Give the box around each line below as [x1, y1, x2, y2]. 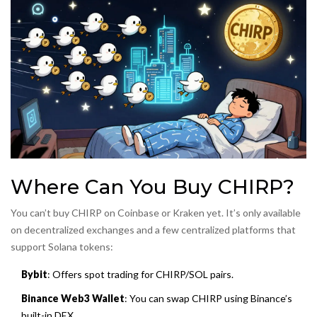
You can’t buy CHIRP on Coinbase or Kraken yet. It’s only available [11, 207, 301, 219]
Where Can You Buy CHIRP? [11, 175, 294, 200]
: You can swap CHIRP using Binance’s [125, 292, 292, 305]
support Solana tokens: [11, 241, 113, 253]
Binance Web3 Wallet [21, 292, 125, 305]
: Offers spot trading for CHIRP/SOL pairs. [47, 268, 234, 281]
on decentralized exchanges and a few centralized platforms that [11, 224, 296, 236]
